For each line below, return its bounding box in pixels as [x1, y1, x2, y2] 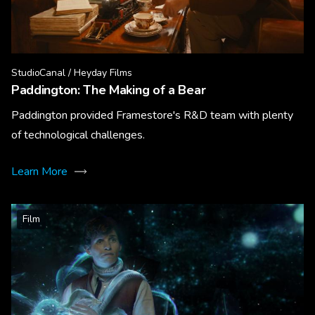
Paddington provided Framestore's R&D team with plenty [11, 108, 293, 123]
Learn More [11, 164, 67, 179]
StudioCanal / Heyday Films [11, 66, 132, 79]
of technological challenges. [11, 127, 145, 143]
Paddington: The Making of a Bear [11, 82, 206, 98]
